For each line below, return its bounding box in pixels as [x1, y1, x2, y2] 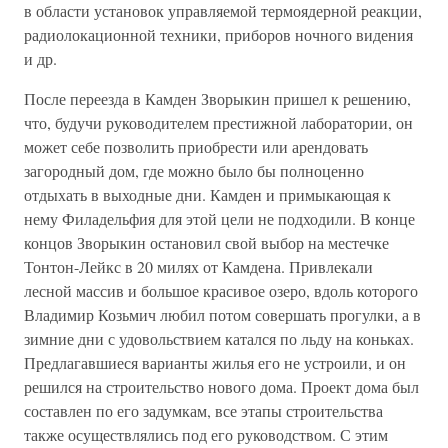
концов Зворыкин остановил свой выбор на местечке [24, 232, 389, 253]
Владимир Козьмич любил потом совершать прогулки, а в [24, 304, 421, 325]
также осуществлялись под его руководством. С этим [24, 424, 388, 445]
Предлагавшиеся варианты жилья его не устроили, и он [24, 352, 406, 373]
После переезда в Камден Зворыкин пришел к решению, [24, 88, 411, 109]
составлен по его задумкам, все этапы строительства [24, 400, 383, 421]
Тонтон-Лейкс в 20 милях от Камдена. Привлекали [24, 256, 373, 277]
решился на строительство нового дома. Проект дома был [24, 376, 419, 397]
